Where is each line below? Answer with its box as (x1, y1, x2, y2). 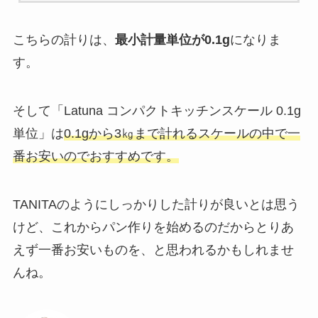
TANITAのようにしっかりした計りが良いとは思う (12, 197, 300, 212)
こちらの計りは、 (12, 33, 115, 48)
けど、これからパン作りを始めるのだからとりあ (12, 219, 294, 234)
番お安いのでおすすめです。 (12, 148, 179, 163)
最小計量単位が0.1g (114, 33, 230, 48)
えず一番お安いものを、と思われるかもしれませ (12, 242, 294, 257)
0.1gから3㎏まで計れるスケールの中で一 (63, 126, 300, 141)
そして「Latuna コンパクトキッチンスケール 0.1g (12, 103, 301, 118)
